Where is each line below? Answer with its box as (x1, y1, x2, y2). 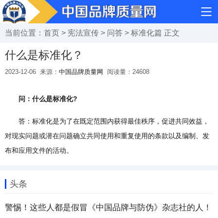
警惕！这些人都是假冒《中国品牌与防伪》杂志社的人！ (5, 203, 212, 212)
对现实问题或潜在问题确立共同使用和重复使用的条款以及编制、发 (5, 132, 209, 140)
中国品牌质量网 (59, 68, 103, 75)
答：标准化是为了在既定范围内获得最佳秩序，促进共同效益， (5, 117, 209, 125)
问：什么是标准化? (5, 95, 77, 103)
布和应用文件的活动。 (5, 146, 73, 154)
